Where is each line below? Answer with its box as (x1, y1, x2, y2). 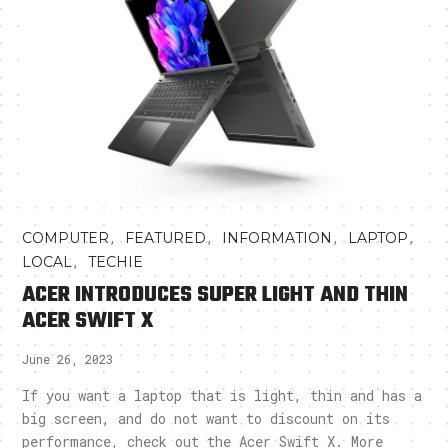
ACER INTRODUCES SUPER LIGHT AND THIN (22, 278, 409, 313)
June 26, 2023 (22, 351, 114, 368)
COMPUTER (22, 229, 110, 248)
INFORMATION (222, 229, 333, 248)
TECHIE (88, 253, 144, 272)
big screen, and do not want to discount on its (22, 409, 391, 429)
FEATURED (125, 229, 207, 248)
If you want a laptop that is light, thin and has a (22, 386, 423, 406)
